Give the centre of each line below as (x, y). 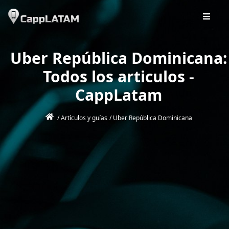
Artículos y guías (84, 118)
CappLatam (119, 95)
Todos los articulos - (119, 77)
